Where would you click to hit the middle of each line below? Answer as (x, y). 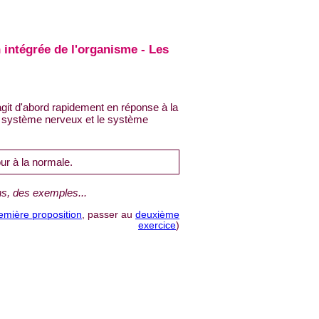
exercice (157, 226)
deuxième (157, 215)
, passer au (109, 215)
